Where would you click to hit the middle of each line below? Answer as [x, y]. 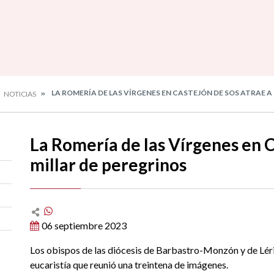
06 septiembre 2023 [84, 225]
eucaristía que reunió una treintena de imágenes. [129, 265]
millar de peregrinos [108, 165]
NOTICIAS [20, 94]
